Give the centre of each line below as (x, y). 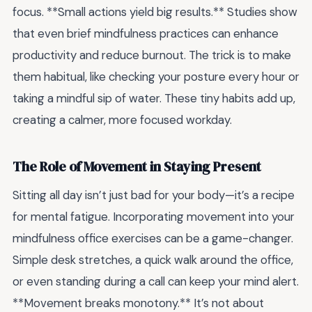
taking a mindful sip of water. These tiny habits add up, (154, 99)
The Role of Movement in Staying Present (137, 166)
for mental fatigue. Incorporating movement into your (154, 217)
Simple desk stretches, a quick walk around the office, (153, 260)
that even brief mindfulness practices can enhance (146, 34)
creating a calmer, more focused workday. (122, 120)
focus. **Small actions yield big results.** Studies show (155, 12)
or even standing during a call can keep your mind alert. (156, 282)
